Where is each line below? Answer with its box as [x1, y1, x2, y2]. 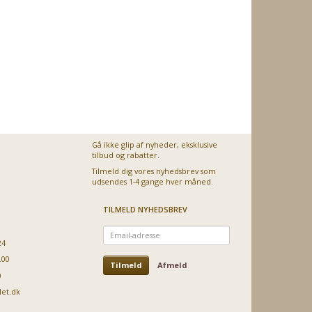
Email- [102, 224, 125, 235]
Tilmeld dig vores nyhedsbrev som [92, 166, 217, 177]
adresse [102, 235, 131, 246]
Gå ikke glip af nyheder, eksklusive [92, 139, 218, 150]
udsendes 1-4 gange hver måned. [92, 176, 214, 187]
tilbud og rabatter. [92, 149, 160, 160]
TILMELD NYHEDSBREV [103, 203, 188, 214]
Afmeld [157, 259, 188, 270]
